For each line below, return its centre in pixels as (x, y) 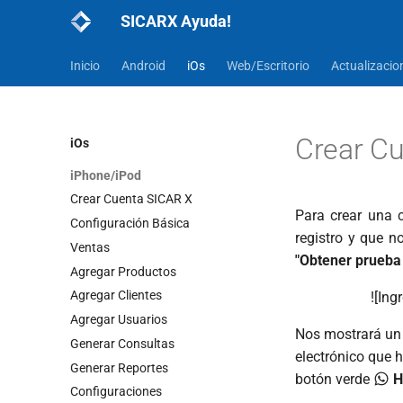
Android (143, 66)
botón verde (334, 379)
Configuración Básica (130, 223)
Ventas (90, 247)
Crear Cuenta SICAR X (131, 199)
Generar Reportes (119, 367)
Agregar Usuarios (119, 319)
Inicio (85, 66)
